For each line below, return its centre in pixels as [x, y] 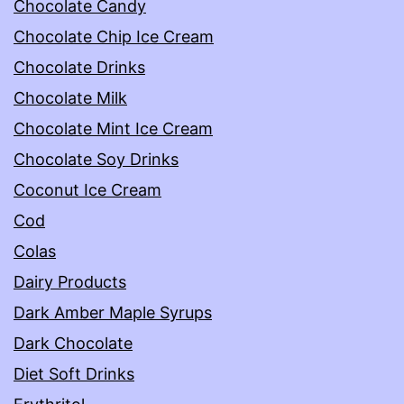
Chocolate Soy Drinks [96, 160]
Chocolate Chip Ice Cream [114, 37]
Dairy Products [70, 282]
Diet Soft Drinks [74, 374]
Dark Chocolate [73, 344]
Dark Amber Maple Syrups [113, 313]
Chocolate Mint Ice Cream [113, 129]
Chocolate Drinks [79, 68]
